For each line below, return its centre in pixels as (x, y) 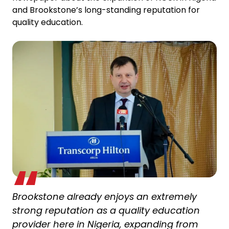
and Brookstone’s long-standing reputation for (106, 10)
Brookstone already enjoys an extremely (105, 197)
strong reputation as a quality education (106, 211)
